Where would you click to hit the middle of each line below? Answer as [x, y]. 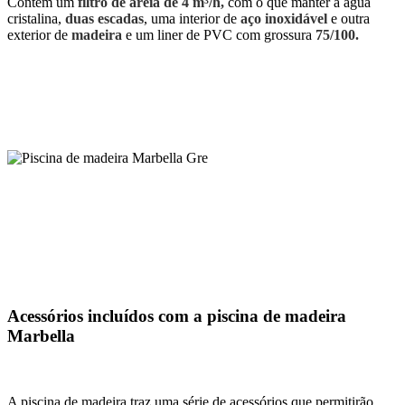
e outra [348, 19]
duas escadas [104, 19]
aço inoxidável [284, 19]
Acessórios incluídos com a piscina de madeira [177, 316]
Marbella [41, 335]
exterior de [39, 35]
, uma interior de [192, 19]
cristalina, [36, 19]
